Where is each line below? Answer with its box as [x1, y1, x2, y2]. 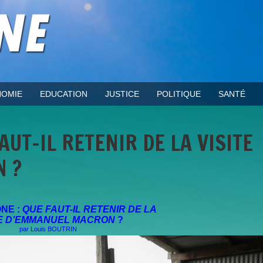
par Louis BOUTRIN [19, 225, 77, 232]
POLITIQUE [157, 89, 201, 99]
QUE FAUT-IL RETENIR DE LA [22, 204, 157, 214]
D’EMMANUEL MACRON [5, 215, 117, 225]
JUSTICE [105, 89, 139, 99]
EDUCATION [40, 89, 87, 99]
